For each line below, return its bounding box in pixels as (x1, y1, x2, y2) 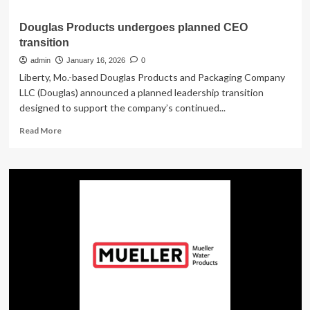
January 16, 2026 (66, 56, 125, 64)
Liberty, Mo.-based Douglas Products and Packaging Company (19, 71, 285, 83)
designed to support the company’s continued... (19, 102, 226, 113)
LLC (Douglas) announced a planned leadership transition (19, 86, 264, 98)
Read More (19, 125, 62, 136)
